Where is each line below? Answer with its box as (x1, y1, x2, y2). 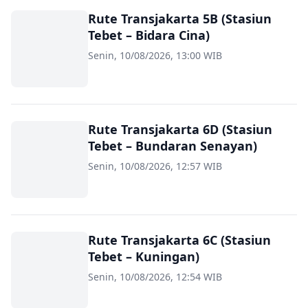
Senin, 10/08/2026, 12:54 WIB (88, 270, 222, 283)
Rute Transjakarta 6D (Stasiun (88, 121, 272, 137)
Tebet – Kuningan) (88, 248, 199, 265)
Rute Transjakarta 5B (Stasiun (88, 10, 272, 27)
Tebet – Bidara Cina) (88, 27, 210, 43)
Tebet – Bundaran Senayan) (88, 137, 257, 154)
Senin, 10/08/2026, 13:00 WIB (88, 49, 222, 62)
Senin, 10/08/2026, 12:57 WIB (88, 159, 222, 173)
